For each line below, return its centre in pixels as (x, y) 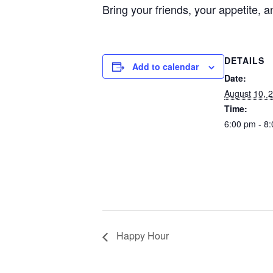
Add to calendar (165, 66)
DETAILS (244, 60)
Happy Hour (141, 236)
